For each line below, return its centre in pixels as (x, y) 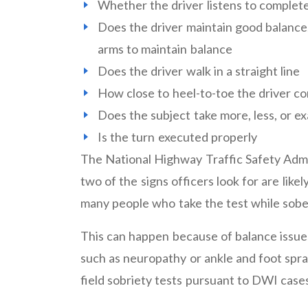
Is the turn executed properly (177, 137)
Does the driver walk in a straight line (199, 71)
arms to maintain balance (165, 49)
